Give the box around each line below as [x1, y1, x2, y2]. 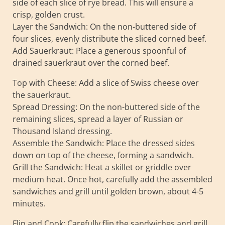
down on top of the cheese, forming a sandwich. [13, 149, 194, 161]
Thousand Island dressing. [13, 125, 112, 137]
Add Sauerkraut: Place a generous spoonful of [13, 45, 186, 56]
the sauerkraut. [13, 89, 71, 100]
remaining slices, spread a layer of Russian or [13, 113, 183, 125]
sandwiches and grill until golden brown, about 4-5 [13, 185, 203, 197]
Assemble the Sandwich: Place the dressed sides [13, 137, 195, 149]
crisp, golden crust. [13, 9, 85, 20]
